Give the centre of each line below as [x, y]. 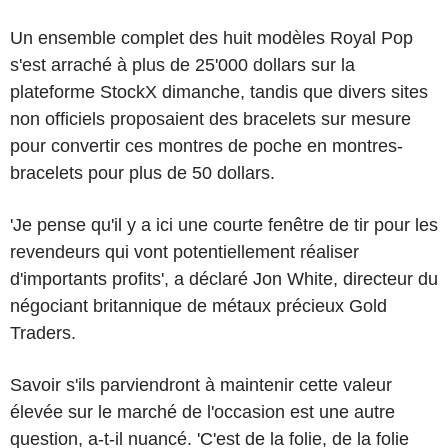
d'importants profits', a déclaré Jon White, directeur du [224, 278]
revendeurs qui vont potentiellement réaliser [184, 251]
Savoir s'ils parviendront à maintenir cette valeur [201, 384]
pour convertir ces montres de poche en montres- [206, 145]
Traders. [43, 332]
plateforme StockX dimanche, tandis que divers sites [219, 91]
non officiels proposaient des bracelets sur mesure [210, 118]
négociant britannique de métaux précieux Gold [198, 305]
